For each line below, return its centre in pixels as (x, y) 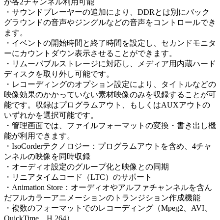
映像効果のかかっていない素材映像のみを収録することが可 (110, 95)
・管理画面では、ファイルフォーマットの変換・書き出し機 (110, 126)
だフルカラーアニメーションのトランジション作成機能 (102, 198)
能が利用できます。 (39, 136)
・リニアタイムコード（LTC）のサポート (78, 177)
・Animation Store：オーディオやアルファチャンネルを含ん (108, 188)
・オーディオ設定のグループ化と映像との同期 (86, 167)
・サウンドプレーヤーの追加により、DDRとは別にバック (107, 12)
